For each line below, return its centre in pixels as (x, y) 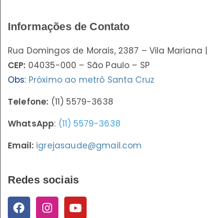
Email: (21, 146)
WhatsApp (31, 124)
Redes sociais (44, 180)
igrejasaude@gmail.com (89, 146)
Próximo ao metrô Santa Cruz (91, 80)
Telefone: (28, 102)
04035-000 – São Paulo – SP (88, 65)
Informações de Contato (69, 27)
